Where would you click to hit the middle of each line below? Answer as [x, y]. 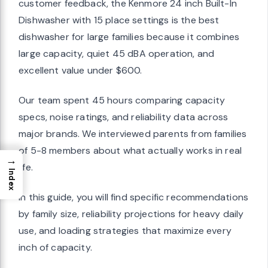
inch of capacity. [55, 248]
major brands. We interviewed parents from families [133, 134]
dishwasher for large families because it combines [129, 37]
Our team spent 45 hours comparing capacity [122, 100]
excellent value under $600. [80, 71]
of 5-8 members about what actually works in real [130, 151]
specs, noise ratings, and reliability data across [124, 117]
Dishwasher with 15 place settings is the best [119, 20]
